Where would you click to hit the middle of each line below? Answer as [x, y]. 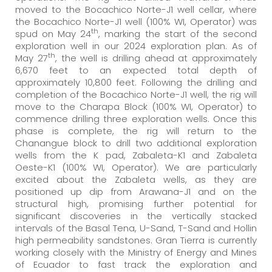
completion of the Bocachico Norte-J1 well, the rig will [136, 94]
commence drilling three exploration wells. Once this [136, 119]
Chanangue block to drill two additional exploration [136, 143]
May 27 [32, 58]
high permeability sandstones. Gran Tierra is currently [136, 240]
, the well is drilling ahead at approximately [156, 58]
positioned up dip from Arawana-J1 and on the [136, 192]
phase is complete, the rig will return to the [136, 131]
